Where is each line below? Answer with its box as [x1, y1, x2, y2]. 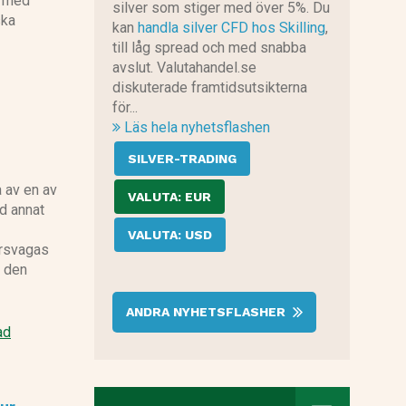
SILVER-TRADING [127, 151, 237, 167]
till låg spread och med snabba [111, 39, 306, 57]
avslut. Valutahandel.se [111, 59, 256, 77]
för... [111, 99, 138, 117]
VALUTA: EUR [127, 189, 211, 205]
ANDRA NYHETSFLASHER [125, 304, 289, 320]
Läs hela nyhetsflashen [120, 119, 270, 137]
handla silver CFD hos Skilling [137, 19, 325, 37]
